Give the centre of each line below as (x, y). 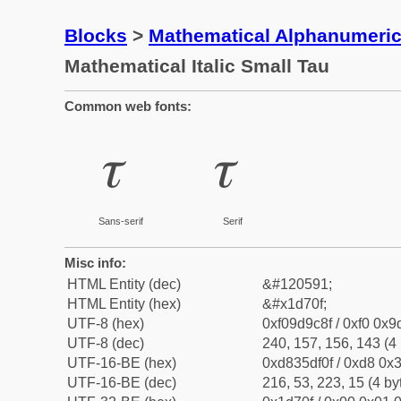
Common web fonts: (128, 106)
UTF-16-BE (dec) (122, 383)
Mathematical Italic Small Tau (197, 66)
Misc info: (95, 263)
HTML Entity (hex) (124, 304)
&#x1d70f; (294, 304)
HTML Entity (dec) (124, 284)
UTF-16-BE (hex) (122, 363)
